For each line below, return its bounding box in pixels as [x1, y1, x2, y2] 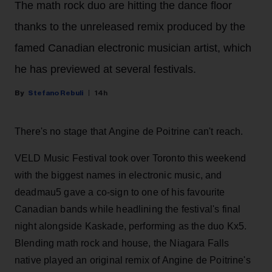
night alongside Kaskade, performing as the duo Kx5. [15, 220, 247, 231]
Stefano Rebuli [28, 89, 83, 97]
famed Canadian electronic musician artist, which [15, 41, 251, 54]
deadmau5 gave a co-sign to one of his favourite [15, 186, 225, 197]
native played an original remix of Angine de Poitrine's [15, 254, 251, 265]
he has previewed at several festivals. [15, 63, 196, 75]
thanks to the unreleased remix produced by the [15, 20, 245, 33]
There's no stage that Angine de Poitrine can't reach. [15, 126, 243, 137]
